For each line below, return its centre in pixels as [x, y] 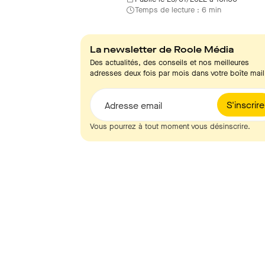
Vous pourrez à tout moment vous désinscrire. [170, 126]
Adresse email [133, 106]
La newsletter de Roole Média [162, 49]
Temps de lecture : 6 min [178, 10]
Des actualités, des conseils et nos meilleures [169, 62]
